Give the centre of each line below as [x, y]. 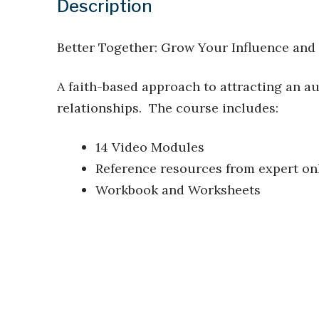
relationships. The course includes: [168, 108]
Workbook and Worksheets [178, 189]
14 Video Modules [150, 147]
